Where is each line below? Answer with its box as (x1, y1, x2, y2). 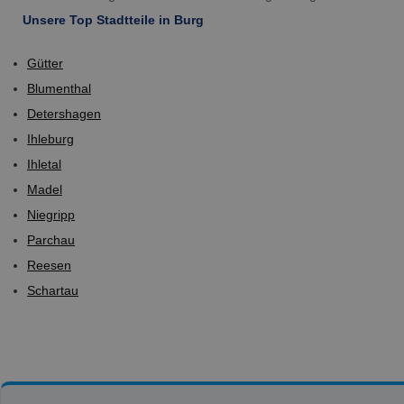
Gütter (27, 55, 63, 70)
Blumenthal (27, 80, 91, 96)
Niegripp (27, 207, 75, 222)
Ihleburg (27, 131, 74, 146)
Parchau (27, 232, 75, 247)
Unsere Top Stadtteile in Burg (23, 12, 204, 27)
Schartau (27, 282, 78, 298)
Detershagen (27, 106, 101, 121)
